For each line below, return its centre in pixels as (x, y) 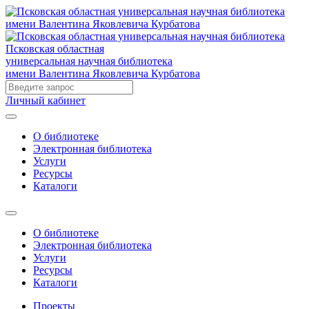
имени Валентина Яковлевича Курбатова (103, 73)
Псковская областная (55, 49)
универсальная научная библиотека (89, 61)
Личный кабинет (46, 100)
